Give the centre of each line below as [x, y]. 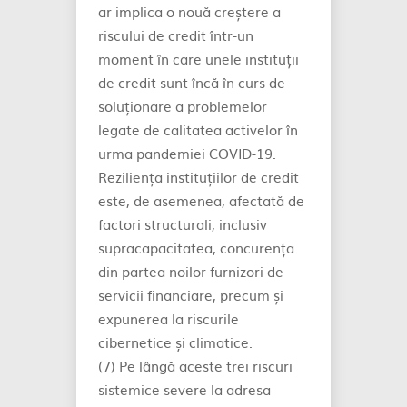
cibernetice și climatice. [175, 342]
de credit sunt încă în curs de [192, 82]
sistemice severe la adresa [184, 389]
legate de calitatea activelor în [198, 129]
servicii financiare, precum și [191, 295]
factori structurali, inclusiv [183, 224]
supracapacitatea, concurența [196, 248]
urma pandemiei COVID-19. [187, 153]
